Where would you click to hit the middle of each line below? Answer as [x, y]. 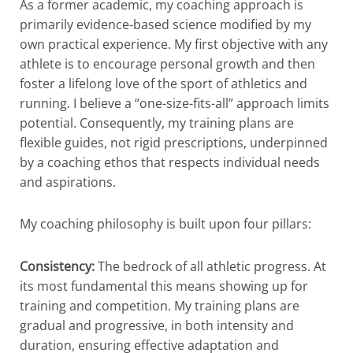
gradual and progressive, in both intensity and [157, 325]
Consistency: [57, 266]
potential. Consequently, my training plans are [157, 123]
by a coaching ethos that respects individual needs [170, 163]
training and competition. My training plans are [160, 305]
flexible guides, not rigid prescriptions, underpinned [174, 143]
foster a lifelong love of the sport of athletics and [163, 84]
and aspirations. [68, 182]
